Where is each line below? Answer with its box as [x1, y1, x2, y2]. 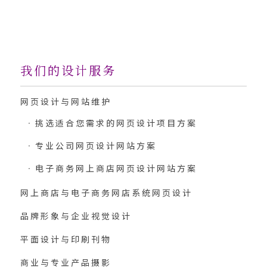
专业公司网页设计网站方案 [35, 141, 157, 151]
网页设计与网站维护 [20, 97, 111, 107]
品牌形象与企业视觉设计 [20, 211, 132, 221]
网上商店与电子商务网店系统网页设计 [20, 188, 193, 198]
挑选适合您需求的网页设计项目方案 [35, 118, 197, 128]
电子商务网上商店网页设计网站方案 [35, 163, 197, 173]
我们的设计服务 [20, 63, 116, 77]
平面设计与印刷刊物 [20, 234, 111, 244]
